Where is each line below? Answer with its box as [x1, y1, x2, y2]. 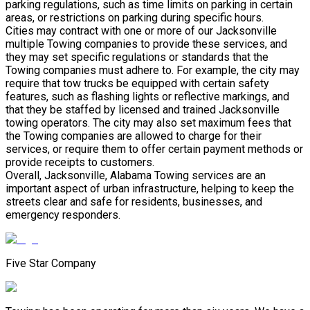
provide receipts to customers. [6, 155, 154, 169]
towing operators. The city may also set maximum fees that [6, 116, 291, 129]
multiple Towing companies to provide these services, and [6, 37, 287, 51]
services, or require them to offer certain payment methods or [6, 142, 303, 156]
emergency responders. [6, 208, 120, 221]
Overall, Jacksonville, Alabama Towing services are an [6, 168, 266, 182]
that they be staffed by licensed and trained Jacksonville [6, 102, 280, 116]
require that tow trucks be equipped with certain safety [6, 76, 269, 90]
